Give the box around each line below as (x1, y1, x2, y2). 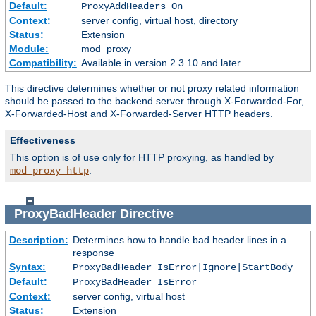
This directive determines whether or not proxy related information (5, 82, 299, 94)
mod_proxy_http (10, 164, 89, 176)
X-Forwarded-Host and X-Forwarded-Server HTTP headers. (5, 107, 273, 119)
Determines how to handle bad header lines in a (72, 233, 286, 245)
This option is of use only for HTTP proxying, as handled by (10, 151, 274, 163)
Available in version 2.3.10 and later (80, 56, 241, 68)
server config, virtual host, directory (80, 14, 238, 26)
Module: (8, 42, 49, 54)
